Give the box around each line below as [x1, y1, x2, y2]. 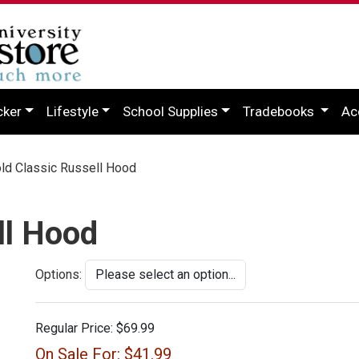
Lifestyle [46, 103, 99, 119]
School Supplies [123, 103, 219, 119]
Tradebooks [242, 103, 317, 119]
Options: [35, 266, 82, 282]
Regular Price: [35, 320, 113, 336]
